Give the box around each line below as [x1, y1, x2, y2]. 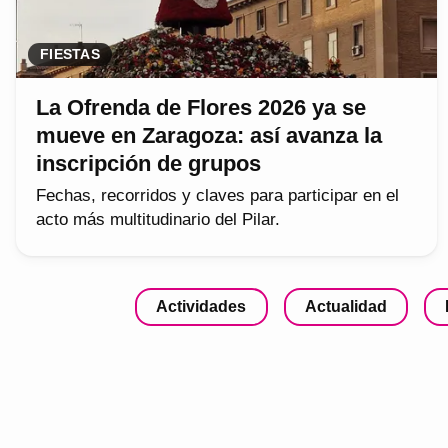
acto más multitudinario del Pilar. [36, 209, 280, 229]
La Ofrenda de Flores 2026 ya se [36, 94, 366, 120]
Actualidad [304, 297, 387, 315]
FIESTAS [40, 46, 100, 62]
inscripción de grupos [36, 150, 261, 176]
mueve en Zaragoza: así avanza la [36, 122, 382, 148]
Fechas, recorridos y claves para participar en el [36, 185, 399, 205]
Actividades [156, 297, 247, 315]
